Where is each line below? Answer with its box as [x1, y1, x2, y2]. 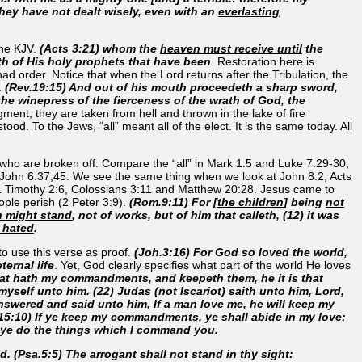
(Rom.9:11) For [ [129, 195, 217, 208]
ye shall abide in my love [205, 309, 342, 323]
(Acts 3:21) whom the [40, 41, 160, 55]
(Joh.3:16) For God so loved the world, [134, 245, 347, 259]
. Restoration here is [211, 54, 314, 68]
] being [284, 195, 326, 208]
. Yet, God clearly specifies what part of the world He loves [54, 258, 351, 271]
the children [217, 195, 284, 208]
